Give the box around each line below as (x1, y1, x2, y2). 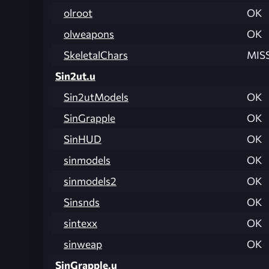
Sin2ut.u (55, 69, 95, 82)
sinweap (64, 237, 102, 250)
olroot (64, 6, 92, 19)
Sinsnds (64, 195, 100, 208)
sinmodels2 (64, 174, 116, 187)
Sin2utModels (64, 90, 128, 103)
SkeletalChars (64, 48, 128, 61)
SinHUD (64, 132, 101, 145)
